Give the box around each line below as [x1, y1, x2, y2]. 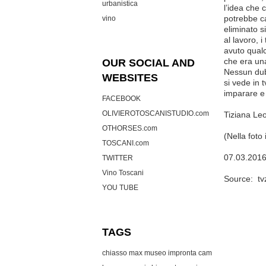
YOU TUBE [102, 183, 138, 192]
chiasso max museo [102, 249, 166, 257]
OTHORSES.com [102, 124, 157, 132]
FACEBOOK [102, 94, 141, 103]
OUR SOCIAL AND [102, 57, 195, 69]
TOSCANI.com [102, 139, 149, 147]
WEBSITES [102, 72, 158, 84]
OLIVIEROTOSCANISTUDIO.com [102, 109, 209, 118]
